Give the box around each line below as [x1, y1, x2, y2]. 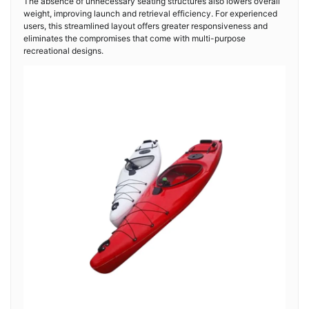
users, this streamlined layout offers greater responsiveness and [23, 21, 268, 31]
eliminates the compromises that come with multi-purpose [23, 33, 246, 43]
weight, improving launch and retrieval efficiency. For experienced [23, 8, 277, 19]
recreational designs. [23, 46, 103, 56]
